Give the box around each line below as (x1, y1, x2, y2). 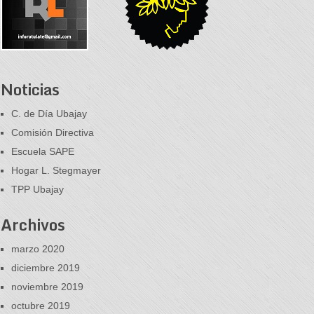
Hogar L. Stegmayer (11, 165, 101, 176)
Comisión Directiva (11, 127, 94, 138)
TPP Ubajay (11, 184, 64, 195)
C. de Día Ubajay (11, 108, 87, 119)
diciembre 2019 (11, 262, 80, 273)
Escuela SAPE (11, 146, 74, 157)
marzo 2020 (11, 243, 64, 254)
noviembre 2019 (11, 281, 83, 292)
